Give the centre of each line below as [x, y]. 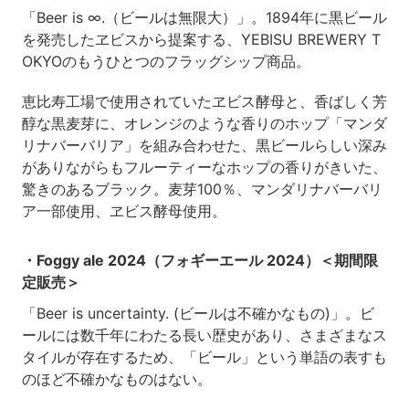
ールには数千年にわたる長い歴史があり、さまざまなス [204, 335]
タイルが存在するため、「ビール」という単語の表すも [204, 357]
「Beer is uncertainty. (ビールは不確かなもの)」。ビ [198, 313]
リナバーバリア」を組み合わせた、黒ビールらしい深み [204, 145]
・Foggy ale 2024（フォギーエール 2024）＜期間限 [199, 260]
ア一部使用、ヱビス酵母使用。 [124, 210]
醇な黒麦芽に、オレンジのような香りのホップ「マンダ [204, 123]
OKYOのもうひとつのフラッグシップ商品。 [166, 61]
